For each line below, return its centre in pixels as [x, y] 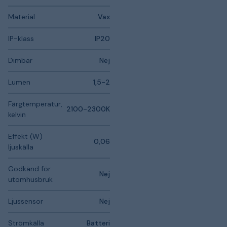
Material [22, 17]
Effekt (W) [25, 136]
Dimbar [20, 60]
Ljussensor [26, 201]
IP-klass [21, 39]
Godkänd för [29, 169]
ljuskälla [21, 147]
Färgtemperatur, [35, 104]
